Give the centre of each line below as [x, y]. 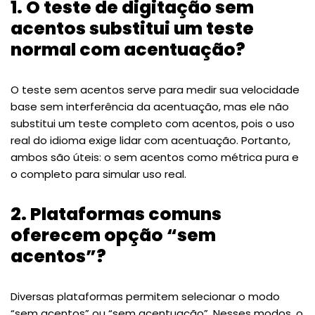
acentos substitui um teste [132, 28]
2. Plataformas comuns [116, 214]
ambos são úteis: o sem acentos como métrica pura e [155, 157]
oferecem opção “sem [113, 235]
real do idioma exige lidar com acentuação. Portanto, [150, 140]
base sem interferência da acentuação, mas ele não [150, 106]
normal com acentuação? [128, 49]
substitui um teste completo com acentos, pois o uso [153, 123]
